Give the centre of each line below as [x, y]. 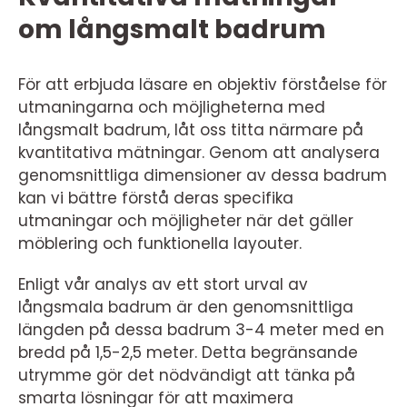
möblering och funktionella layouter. [160, 243]
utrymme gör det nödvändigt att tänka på [187, 375]
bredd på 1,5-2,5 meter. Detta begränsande [188, 352]
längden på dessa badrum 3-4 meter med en [201, 329]
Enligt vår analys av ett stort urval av [163, 284]
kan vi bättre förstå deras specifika [156, 198]
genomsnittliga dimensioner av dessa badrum [203, 175]
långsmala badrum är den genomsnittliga [186, 307]
